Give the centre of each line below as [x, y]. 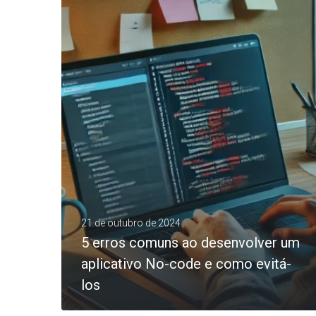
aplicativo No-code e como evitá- [186, 263]
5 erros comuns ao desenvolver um [190, 242]
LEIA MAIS [120, 14]
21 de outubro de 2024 [131, 223]
